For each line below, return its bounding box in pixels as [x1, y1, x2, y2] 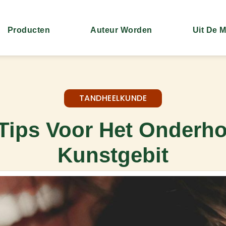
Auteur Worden [90, 26, 152, 34]
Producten [7, 26, 50, 34]
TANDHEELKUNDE [79, 92, 147, 104]
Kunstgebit [58, 143, 168, 167]
